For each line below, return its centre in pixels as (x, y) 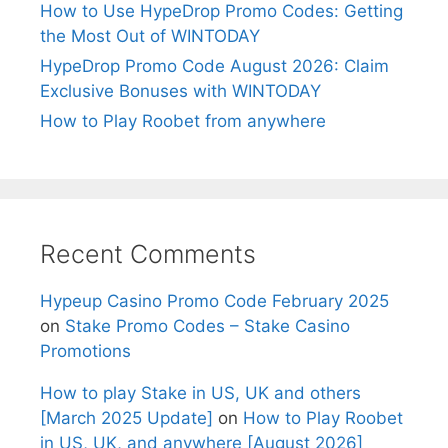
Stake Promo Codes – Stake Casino (207, 325)
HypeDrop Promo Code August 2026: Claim (214, 65)
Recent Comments (148, 253)
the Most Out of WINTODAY (150, 35)
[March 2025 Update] (126, 417)
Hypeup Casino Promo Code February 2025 (214, 300)
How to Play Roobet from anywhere (183, 120)
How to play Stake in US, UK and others (200, 392)
